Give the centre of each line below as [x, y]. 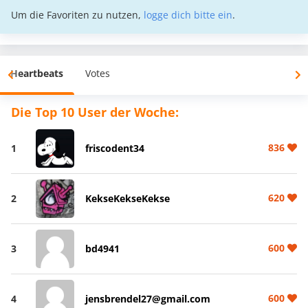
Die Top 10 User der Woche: [95, 112]
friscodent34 [114, 148]
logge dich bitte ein [188, 14]
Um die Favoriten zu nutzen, [77, 14]
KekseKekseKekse [127, 198]
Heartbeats [37, 73]
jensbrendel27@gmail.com [147, 298]
